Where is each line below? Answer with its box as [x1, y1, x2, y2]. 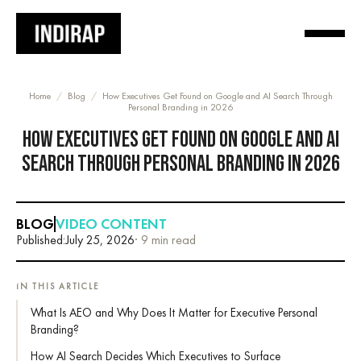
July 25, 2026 [65, 231, 135, 248]
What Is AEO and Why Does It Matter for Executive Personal [31, 305, 317, 321]
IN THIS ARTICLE [16, 280, 99, 292]
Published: [16, 231, 65, 248]
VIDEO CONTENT [56, 214, 167, 233]
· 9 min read [135, 231, 196, 248]
